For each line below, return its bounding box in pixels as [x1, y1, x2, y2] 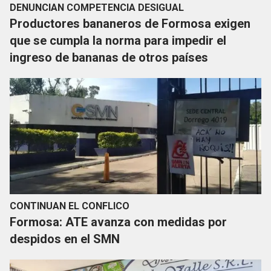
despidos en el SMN [10, 232, 120, 247]
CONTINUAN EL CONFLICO [10, 200, 129, 212]
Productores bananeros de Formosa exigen [10, 16, 250, 31]
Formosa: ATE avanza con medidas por [10, 215, 227, 230]
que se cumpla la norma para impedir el [10, 33, 226, 48]
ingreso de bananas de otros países [10, 50, 208, 65]
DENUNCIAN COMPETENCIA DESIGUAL [10, 2, 184, 14]
